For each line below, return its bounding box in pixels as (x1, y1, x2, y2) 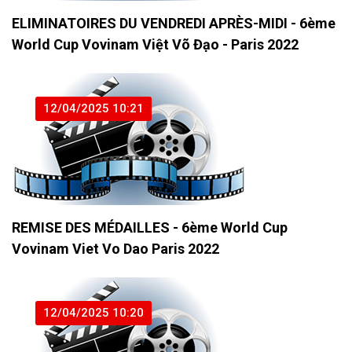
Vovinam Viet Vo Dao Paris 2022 (12, 240, 219, 258)
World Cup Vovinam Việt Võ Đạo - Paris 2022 (12, 36, 299, 53)
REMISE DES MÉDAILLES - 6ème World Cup (12, 219, 288, 236)
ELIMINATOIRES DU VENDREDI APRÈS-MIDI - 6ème (12, 15, 335, 32)
